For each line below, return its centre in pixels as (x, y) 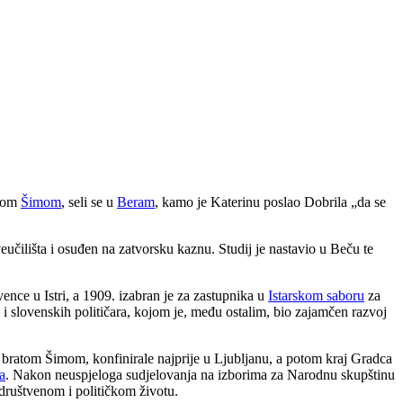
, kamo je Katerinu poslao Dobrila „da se (270, 201)
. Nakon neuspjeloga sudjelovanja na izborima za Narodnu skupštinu (200, 374)
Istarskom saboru (316, 295)
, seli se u (89, 201)
